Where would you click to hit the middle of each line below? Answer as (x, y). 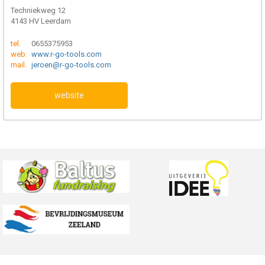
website (69, 95)
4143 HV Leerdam (41, 21)
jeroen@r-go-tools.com (71, 64)
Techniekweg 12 (38, 10)
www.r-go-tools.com (67, 54)
